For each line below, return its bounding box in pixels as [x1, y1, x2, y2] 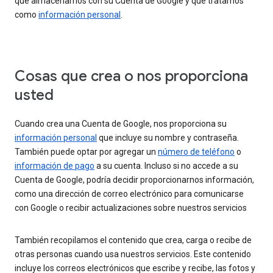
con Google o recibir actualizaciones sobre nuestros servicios [15, 203, 247, 213]
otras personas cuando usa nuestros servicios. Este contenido [15, 249, 251, 260]
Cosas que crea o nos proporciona [15, 67, 248, 86]
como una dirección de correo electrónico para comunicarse [15, 189, 244, 199]
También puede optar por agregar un [15, 147, 158, 157]
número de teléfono [158, 147, 235, 157]
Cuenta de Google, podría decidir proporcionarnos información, [15, 175, 254, 185]
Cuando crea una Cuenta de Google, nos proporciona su [15, 119, 227, 129]
